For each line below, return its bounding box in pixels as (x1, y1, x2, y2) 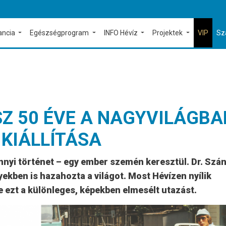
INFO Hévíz (103, 29, 139, 37)
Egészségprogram (30, 29, 91, 37)
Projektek (152, 29, 185, 37)
